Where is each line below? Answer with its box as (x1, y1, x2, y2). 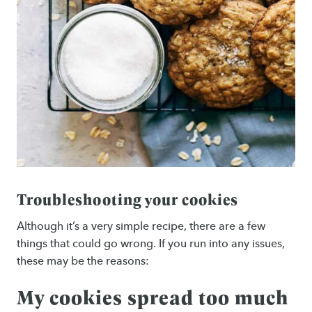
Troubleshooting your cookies (17, 188, 239, 210)
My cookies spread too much (17, 282, 288, 311)
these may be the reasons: (17, 253, 149, 267)
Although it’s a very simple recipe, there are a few (17, 219, 265, 233)
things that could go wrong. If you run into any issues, (17, 236, 285, 250)
